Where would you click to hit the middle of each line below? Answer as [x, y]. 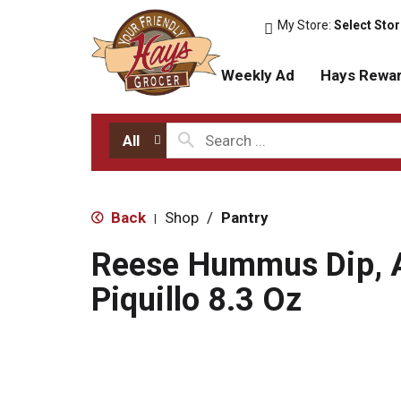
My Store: [306, 25]
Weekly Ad [258, 75]
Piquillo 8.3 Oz [197, 299]
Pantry [245, 217]
